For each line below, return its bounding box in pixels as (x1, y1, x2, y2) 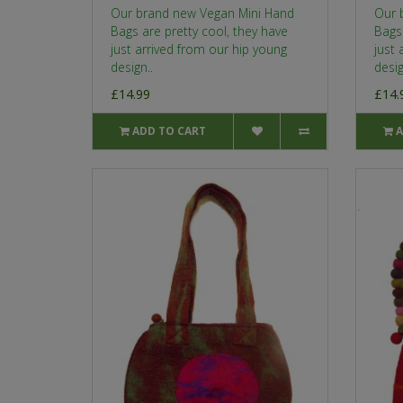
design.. (111, 58, 153, 76)
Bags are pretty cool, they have (111, 22, 288, 40)
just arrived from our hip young (111, 40, 287, 58)
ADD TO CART (132, 122, 207, 139)
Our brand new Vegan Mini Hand (111, 4, 294, 22)
